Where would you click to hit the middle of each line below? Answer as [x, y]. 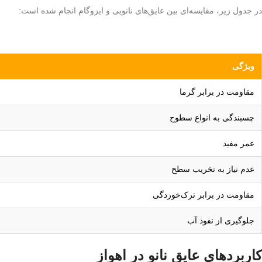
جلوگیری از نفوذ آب [221, 221]
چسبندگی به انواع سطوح [212, 118]
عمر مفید [239, 144]
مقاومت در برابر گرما [217, 92]
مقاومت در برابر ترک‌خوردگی [204, 195]
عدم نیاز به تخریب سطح [213, 169]
